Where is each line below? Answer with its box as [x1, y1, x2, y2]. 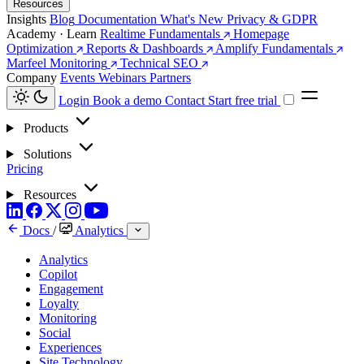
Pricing [6, 162, 43, 175]
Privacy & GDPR [227, 12, 318, 26]
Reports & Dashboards [86, 41, 203, 55]
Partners [149, 71, 191, 84]
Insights [6, 12, 50, 26]
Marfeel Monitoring [6, 56, 107, 70]
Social [39, 326, 71, 340]
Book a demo [93, 93, 165, 107]
